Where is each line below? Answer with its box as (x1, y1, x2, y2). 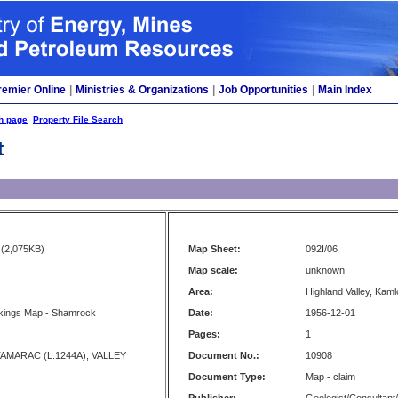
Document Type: (188, 371, 266, 382)
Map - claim (306, 371, 355, 382)
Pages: (188, 329, 220, 339)
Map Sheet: (188, 243, 241, 254)
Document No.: (188, 350, 259, 361)
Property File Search (33, 115, 123, 124)
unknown (306, 265, 345, 275)
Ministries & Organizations (76, 84, 209, 96)
